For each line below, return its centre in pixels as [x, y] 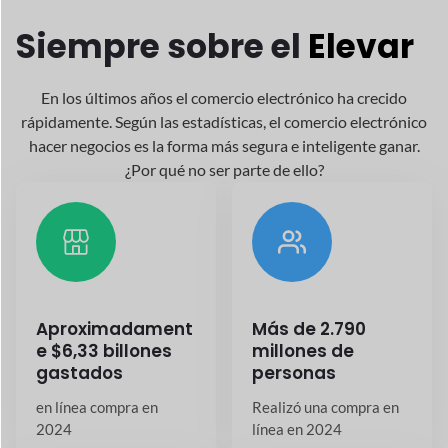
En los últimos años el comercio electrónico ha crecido [224, 90]
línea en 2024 [297, 421]
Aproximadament [114, 321]
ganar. [399, 138]
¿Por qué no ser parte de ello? [224, 162]
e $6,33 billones [104, 343]
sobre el [237, 39]
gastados [79, 365]
